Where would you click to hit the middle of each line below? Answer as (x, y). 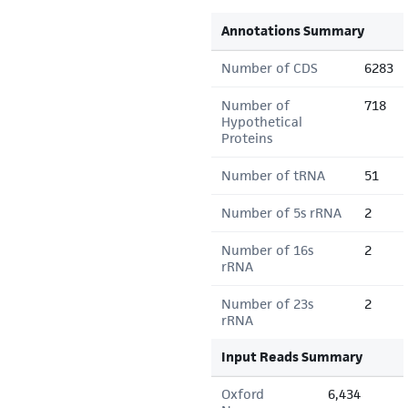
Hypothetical (262, 122)
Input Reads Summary (292, 357)
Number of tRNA (273, 175)
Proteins (247, 138)
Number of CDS (270, 68)
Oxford (243, 394)
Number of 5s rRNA (281, 213)
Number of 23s (267, 304)
